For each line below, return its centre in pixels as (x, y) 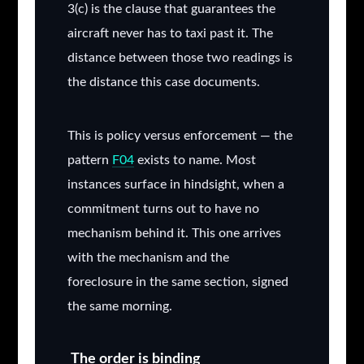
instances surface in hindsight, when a (175, 185)
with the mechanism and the (148, 258)
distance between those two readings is (180, 58)
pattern (89, 160)
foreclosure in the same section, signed (178, 282)
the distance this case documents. (163, 82)
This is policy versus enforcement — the (180, 136)
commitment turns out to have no (163, 209)
